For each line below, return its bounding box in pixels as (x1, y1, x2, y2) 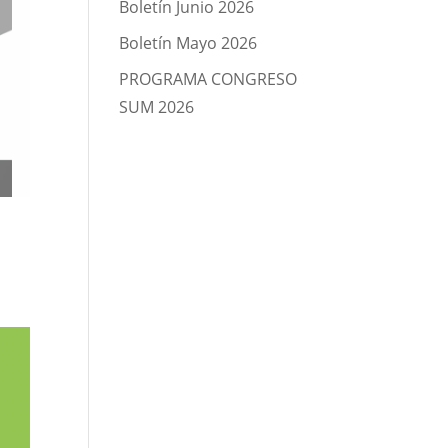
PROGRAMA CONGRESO (119, 68, 298, 90)
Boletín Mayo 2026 (119, 32, 258, 54)
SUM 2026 (119, 96, 195, 118)
